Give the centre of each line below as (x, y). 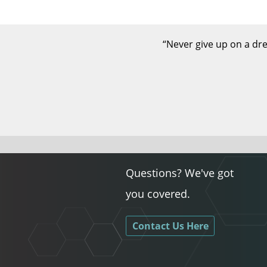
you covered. (158, 193)
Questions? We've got (180, 173)
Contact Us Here (170, 226)
